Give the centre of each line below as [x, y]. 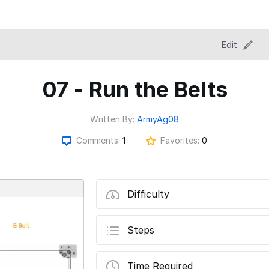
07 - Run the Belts [134, 90]
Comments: [99, 141]
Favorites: [181, 141]
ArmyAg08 [158, 119]
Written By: [113, 119]
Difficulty [148, 194]
